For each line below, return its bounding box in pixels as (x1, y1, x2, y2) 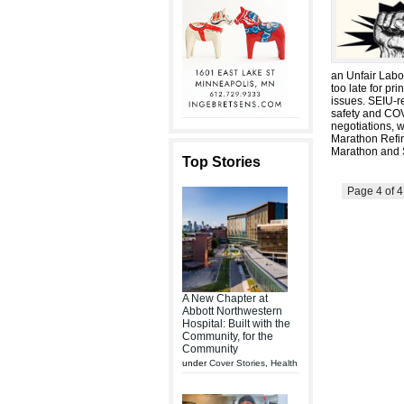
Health (271, 358, 298, 368)
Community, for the (182, 330, 273, 343)
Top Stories (182, 154, 261, 170)
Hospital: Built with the (182, 317, 290, 330)
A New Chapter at (182, 292, 268, 305)
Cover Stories (209, 358, 265, 368)
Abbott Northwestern (182, 305, 282, 317)
